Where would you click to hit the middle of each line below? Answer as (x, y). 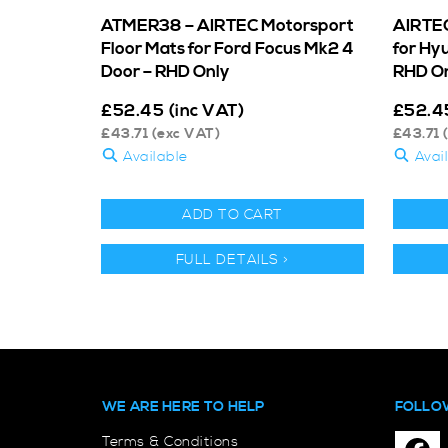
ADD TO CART (232, 214)
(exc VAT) (184, 133)
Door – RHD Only (165, 71)
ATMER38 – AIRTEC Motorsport (227, 25)
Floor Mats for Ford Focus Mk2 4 (227, 48)
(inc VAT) (206, 110)
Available (153, 156)
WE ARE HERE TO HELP (183, 406)
